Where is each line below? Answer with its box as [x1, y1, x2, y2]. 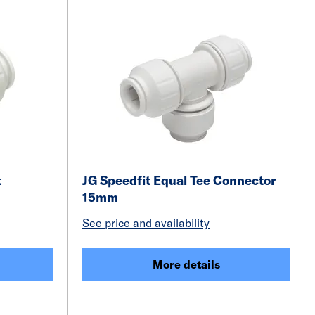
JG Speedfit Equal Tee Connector [82, 172, 276, 188]
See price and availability [82, 216, 210, 230]
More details [152, 257, 220, 271]
